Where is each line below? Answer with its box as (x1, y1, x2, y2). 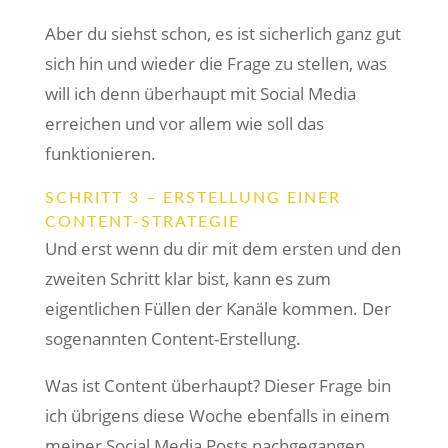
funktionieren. (44, 142, 156, 165)
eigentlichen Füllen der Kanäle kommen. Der (44, 297, 391, 320)
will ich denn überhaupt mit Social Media (44, 82, 356, 105)
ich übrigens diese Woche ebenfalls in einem (44, 404, 390, 427)
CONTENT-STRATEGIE (44, 214, 240, 230)
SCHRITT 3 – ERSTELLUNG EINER (44, 190, 341, 206)
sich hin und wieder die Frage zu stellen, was (44, 52, 387, 75)
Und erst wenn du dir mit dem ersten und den (44, 237, 401, 260)
